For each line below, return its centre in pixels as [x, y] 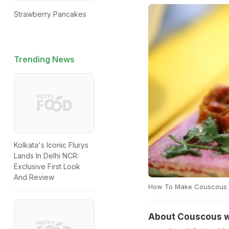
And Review [34, 177]
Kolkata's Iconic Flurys [51, 145]
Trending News [44, 59]
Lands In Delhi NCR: [46, 156]
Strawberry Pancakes [50, 14]
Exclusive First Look [47, 167]
